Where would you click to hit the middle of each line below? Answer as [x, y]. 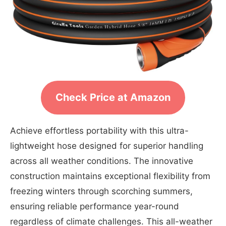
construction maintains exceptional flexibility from [110, 176]
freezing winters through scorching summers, [101, 191]
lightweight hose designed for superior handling [107, 146]
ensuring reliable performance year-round [95, 206]
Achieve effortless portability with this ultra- [99, 130]
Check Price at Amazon [113, 98]
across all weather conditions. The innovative [102, 161]
